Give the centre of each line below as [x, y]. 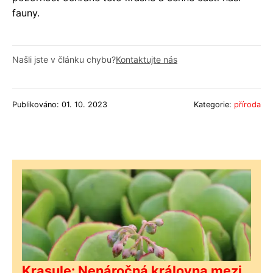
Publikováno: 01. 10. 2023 [60, 104]
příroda [247, 104]
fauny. [26, 12]
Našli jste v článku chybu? [64, 59]
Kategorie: [214, 104]
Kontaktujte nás [147, 59]
